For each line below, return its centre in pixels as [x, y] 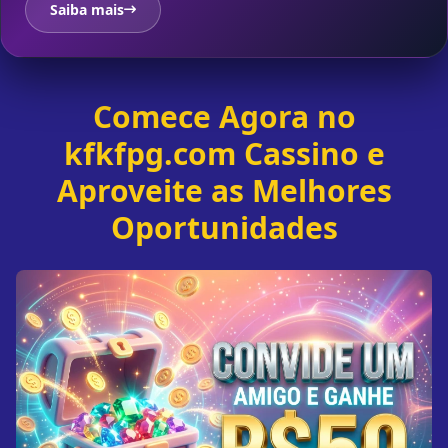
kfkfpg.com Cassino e [224, 154]
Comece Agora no [224, 117]
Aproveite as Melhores [224, 191]
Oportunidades [224, 228]
